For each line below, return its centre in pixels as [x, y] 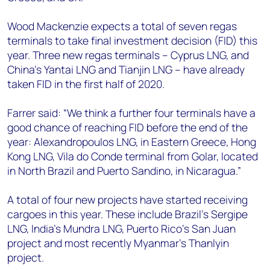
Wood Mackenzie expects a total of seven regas [122, 26]
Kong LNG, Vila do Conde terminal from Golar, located [133, 156]
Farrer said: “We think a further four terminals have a [131, 113]
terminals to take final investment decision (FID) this [132, 40]
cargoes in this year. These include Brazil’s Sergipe [127, 214]
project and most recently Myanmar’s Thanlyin [118, 243]
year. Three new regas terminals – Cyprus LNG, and [128, 55]
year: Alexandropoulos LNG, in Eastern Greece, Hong [132, 142]
